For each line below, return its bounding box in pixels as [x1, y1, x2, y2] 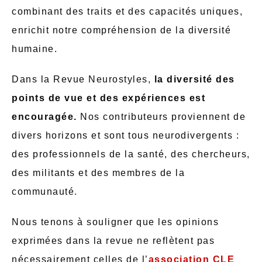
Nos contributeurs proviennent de [80, 111, 246, 122]
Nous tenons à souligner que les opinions [12, 216, 219, 227]
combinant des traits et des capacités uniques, [12, 6, 243, 16]
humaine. [12, 43, 57, 54]
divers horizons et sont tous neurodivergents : [12, 130, 239, 140]
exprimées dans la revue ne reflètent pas [12, 235, 215, 246]
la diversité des [154, 74, 235, 84]
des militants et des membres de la [12, 167, 185, 178]
